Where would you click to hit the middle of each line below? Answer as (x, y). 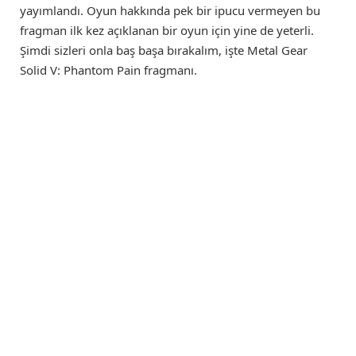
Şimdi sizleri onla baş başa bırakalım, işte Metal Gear (164, 50)
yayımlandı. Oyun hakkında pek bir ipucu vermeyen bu (170, 10)
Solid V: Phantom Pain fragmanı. (108, 70)
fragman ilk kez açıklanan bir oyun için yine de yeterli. (167, 30)
